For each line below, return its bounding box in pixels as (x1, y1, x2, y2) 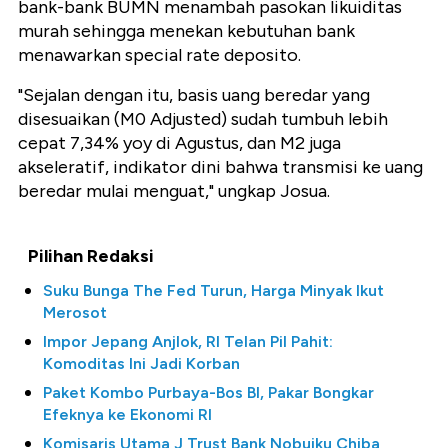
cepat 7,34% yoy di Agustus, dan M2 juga (18, 132, 341, 155)
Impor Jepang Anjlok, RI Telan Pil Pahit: (43, 332, 333, 352)
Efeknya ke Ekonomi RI (43, 405, 212, 425)
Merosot (43, 303, 107, 323)
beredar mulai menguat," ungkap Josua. (18, 180, 330, 203)
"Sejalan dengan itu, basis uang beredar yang (18, 84, 370, 107)
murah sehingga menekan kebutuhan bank (18, 20, 355, 43)
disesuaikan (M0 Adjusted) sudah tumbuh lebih (18, 108, 388, 131)
